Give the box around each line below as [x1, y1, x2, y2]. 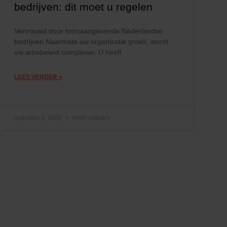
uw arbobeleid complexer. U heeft [14, 48, 122, 56]
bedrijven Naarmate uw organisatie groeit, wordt [14, 37, 168, 46]
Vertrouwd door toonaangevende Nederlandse [14, 26, 163, 35]
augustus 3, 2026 [14, 113, 63, 121]
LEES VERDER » [14, 73, 62, 81]
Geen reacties [70, 113, 110, 121]
